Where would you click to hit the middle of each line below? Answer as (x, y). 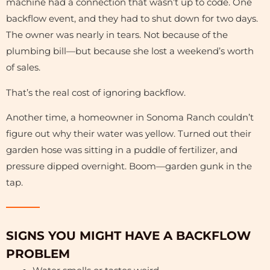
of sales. (23, 68)
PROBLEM (38, 254)
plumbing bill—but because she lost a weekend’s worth (130, 52)
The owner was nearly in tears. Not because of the (117, 35)
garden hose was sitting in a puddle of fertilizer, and (122, 150)
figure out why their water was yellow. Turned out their (129, 134)
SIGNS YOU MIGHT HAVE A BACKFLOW (128, 236)
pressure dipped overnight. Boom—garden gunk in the (129, 167)
